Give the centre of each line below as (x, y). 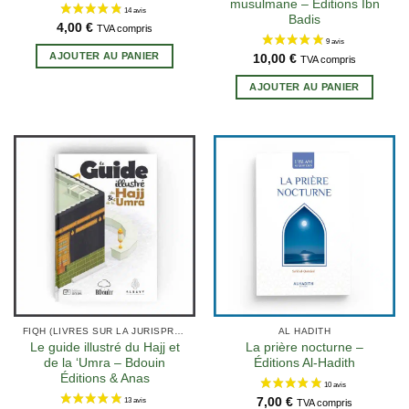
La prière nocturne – (304, 348)
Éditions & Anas (105, 379)
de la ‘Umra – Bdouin (105, 363)
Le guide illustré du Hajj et (105, 348)
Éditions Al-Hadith (304, 363)
